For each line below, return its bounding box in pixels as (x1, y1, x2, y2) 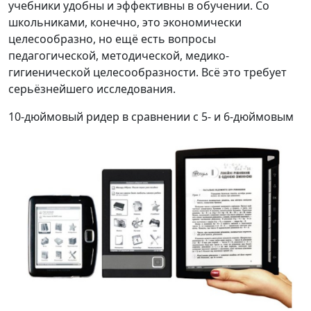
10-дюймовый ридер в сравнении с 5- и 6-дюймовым (8, 108, 294, 124)
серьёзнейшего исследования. (8, 81, 176, 96)
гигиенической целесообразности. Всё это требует (8, 64, 287, 80)
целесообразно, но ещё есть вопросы (8, 31, 216, 47)
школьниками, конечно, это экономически (8, 14, 242, 30)
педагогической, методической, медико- (8, 47, 229, 63)
